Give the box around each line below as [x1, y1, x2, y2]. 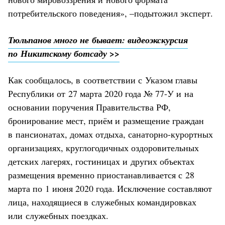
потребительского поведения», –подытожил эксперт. [8, 7, 213, 19]
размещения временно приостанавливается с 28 [8, 168, 194, 181]
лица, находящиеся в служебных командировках [8, 195, 196, 208]
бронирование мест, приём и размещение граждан [8, 114, 204, 127]
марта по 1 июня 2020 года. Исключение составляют [8, 182, 212, 194]
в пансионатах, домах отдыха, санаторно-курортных [8, 128, 213, 140]
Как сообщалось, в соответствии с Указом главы [8, 73, 197, 86]
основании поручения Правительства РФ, [8, 100, 171, 113]
